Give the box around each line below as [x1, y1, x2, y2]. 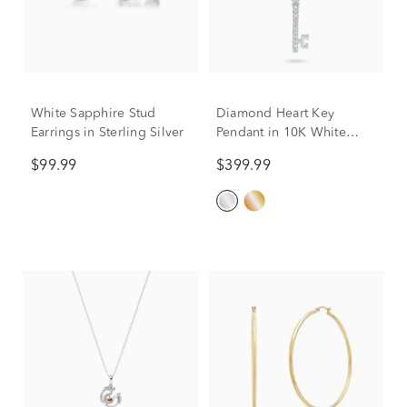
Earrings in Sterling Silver [31, 126, 184, 139]
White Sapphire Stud [31, 107, 156, 120]
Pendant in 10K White [216, 126, 346, 139]
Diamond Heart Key [216, 107, 335, 120]
